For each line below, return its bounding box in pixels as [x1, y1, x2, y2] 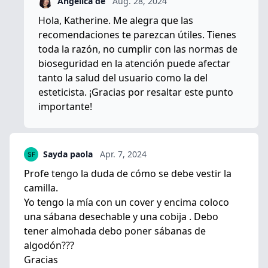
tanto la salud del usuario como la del [38, 71, 208, 84]
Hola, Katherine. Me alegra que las [38, 13, 193, 27]
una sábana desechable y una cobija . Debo [24, 209, 218, 223]
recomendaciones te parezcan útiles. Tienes [38, 28, 236, 41]
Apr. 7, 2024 [100, 148, 147, 160]
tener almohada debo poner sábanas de [24, 224, 206, 237]
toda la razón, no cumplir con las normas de [38, 42, 237, 56]
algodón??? [24, 238, 74, 252]
